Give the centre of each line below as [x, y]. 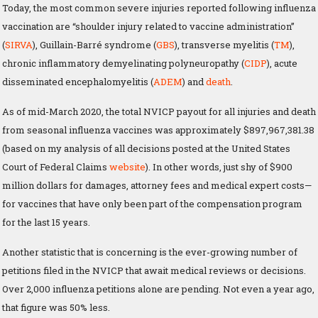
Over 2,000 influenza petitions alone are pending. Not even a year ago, [158, 289]
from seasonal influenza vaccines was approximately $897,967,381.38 [158, 130]
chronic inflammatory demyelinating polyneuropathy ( [123, 63]
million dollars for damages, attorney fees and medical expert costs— [157, 185]
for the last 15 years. [46, 222]
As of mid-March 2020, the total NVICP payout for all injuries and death [159, 111]
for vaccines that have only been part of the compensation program [152, 203]
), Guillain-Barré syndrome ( [94, 44]
